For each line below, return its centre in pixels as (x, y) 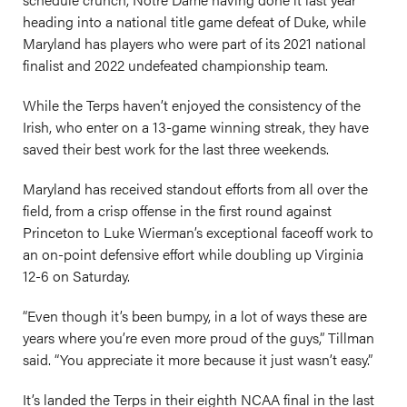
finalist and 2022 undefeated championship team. (175, 65)
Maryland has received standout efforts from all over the (195, 189)
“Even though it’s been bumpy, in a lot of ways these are (195, 316)
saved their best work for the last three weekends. (176, 149)
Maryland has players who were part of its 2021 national (194, 43)
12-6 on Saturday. (76, 276)
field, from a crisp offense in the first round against (177, 210)
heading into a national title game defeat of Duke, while (194, 21)
